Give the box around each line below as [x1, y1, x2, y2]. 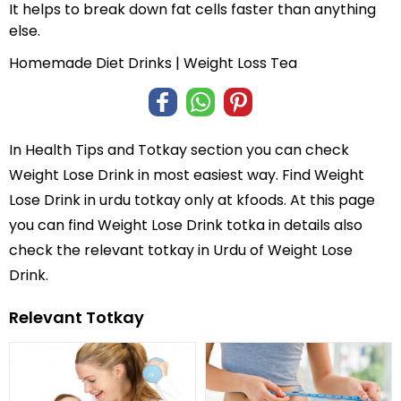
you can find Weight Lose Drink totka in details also [9, 214, 363, 235]
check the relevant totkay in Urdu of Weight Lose [9, 239, 353, 260]
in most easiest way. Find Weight [134, 164, 364, 185]
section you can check [187, 139, 349, 160]
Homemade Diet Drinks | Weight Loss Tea [9, 52, 297, 73]
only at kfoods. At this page [181, 189, 375, 210]
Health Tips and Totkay [25, 139, 187, 160]
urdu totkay [99, 189, 181, 210]
